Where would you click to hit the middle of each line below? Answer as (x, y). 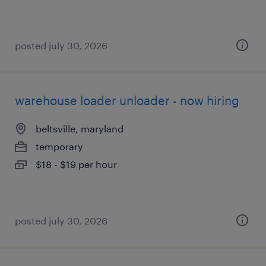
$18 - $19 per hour (76, 164)
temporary (59, 146)
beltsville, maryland (80, 129)
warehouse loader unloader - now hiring (127, 100)
